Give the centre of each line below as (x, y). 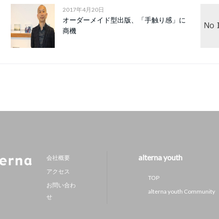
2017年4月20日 (83, 10)
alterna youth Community (181, 191)
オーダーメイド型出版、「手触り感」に (124, 20)
